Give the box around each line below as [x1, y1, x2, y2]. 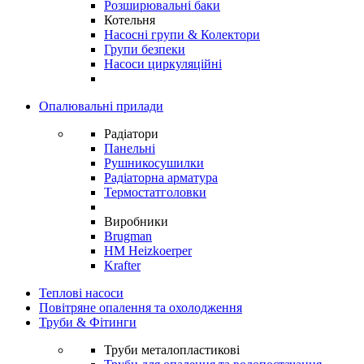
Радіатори [104, 127, 158, 141]
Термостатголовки [104, 185, 206, 199]
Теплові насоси [39, 286, 123, 300]
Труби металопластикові [104, 343, 240, 357]
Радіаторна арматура [104, 171, 218, 184]
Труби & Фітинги [39, 315, 136, 329]
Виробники [104, 214, 168, 228]
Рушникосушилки [104, 156, 204, 170]
